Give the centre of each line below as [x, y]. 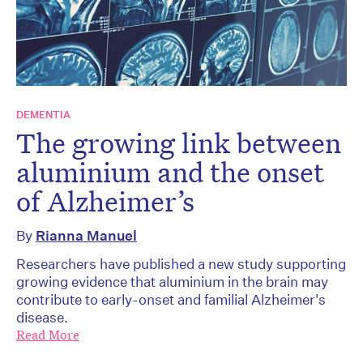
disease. [42, 318]
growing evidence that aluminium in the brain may [172, 282]
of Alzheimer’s [105, 201]
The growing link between [179, 143]
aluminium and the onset [170, 172]
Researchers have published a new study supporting [181, 264]
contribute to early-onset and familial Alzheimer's [171, 300]
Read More [48, 335]
